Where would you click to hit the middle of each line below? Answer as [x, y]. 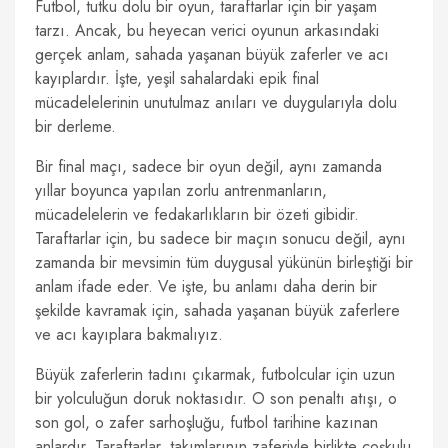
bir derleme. [75, 126]
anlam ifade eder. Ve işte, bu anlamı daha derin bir [206, 286]
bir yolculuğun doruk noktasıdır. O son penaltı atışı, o [216, 398]
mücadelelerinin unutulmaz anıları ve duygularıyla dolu [216, 102]
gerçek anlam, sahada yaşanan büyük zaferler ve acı [212, 54]
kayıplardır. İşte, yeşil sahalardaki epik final [177, 78]
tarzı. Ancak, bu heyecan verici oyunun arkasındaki [207, 30]
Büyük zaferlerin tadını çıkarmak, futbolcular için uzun [215, 374]
